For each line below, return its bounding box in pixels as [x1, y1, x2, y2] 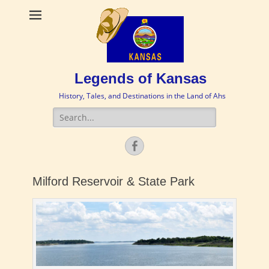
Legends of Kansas [74, 70, 207, 86]
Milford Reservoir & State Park [32, 175, 195, 188]
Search [52, 107, 80, 119]
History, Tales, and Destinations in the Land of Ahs [58, 91, 226, 101]
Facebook [140, 139, 187, 151]
